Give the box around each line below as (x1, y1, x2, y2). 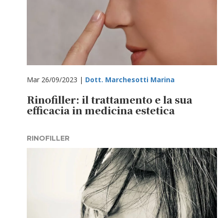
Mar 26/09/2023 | (27, 75, 85, 84)
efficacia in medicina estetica (27, 103, 175, 117)
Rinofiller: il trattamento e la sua (27, 92, 192, 107)
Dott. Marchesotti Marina (85, 75, 175, 84)
